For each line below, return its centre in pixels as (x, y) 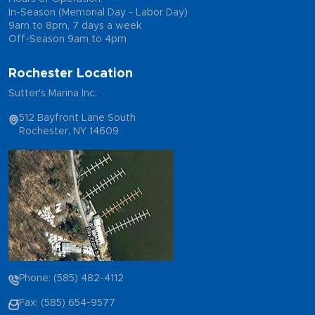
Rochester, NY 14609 (69, 132)
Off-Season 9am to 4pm (67, 40)
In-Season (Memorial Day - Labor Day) (98, 13)
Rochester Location (71, 74)
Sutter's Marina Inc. (53, 94)
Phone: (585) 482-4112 (71, 279)
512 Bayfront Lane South (77, 118)
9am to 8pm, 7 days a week (75, 26)
